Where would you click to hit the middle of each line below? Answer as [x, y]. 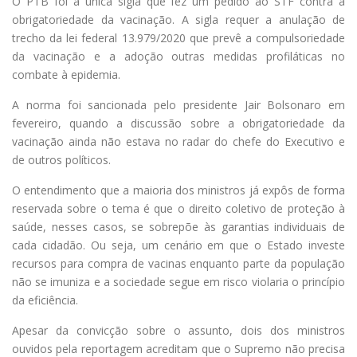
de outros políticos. [61, 159]
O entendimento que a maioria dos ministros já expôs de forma [178, 190]
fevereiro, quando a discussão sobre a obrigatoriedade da [178, 123]
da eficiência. [45, 300]
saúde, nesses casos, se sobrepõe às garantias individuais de [178, 226]
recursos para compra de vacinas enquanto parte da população [178, 263]
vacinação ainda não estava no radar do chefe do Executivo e [178, 141]
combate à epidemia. [66, 74]
